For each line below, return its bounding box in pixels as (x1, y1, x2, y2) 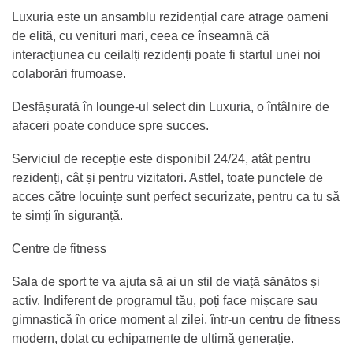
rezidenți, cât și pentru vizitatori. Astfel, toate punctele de (12, 170, 323, 184)
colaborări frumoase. (12, 66, 132, 80)
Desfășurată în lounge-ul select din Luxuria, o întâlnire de (12, 99, 329, 113)
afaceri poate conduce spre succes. (12, 118, 212, 132)
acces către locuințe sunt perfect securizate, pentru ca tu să (12, 189, 340, 203)
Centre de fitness (12, 241, 106, 255)
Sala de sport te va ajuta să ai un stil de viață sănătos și (12, 274, 320, 288)
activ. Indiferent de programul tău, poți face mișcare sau (12, 293, 318, 307)
